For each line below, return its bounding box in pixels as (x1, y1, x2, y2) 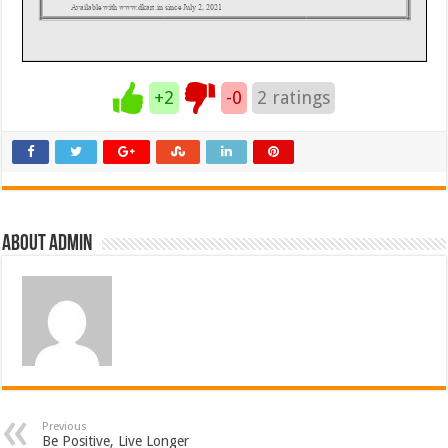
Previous (42, 419, 88, 433)
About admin (2, 232, 93, 256)
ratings (267, 86, 331, 108)
